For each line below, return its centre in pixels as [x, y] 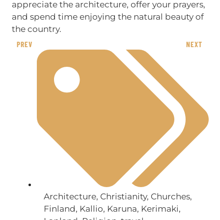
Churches [170, 196]
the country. [36, 29]
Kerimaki [160, 208]
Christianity [123, 196]
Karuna [122, 208]
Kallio [91, 208]
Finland [59, 208]
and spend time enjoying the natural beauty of [108, 17]
